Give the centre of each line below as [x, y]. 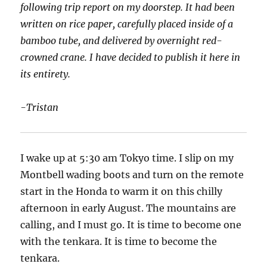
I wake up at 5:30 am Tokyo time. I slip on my [127, 158]
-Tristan [40, 107]
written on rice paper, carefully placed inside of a [127, 24]
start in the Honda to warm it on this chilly [122, 191]
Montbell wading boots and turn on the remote [132, 174]
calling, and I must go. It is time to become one [131, 224]
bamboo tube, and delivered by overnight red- [122, 40]
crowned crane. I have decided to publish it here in [131, 57]
